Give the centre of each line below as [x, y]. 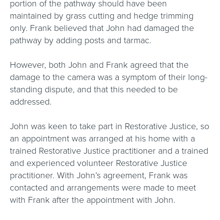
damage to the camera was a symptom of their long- [109, 77]
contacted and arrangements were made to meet [103, 188]
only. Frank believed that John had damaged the [102, 28]
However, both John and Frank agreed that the [99, 65]
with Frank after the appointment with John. [94, 200]
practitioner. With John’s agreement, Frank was [99, 175]
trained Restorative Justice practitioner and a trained [109, 151]
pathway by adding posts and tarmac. [82, 40]
